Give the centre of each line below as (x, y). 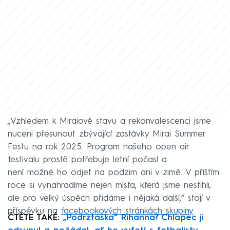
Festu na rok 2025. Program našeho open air (98, 147)
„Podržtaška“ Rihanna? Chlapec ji (133, 218)
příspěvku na (34, 212)
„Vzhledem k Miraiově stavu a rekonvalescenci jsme (109, 122)
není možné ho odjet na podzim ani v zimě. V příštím (113, 173)
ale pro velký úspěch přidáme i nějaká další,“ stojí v (109, 199)
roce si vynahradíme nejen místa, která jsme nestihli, (109, 186)
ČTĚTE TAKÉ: (35, 218)
